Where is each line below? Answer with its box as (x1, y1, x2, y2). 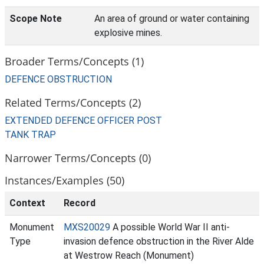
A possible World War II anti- (110, 222, 230, 233)
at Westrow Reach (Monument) (64, 250, 194, 261)
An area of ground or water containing (94, 13, 249, 24)
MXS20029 (64, 222, 110, 233)
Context (9, 197, 45, 209)
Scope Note (9, 13, 62, 24)
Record (64, 197, 95, 209)
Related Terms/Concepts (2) (5, 95, 141, 110)
